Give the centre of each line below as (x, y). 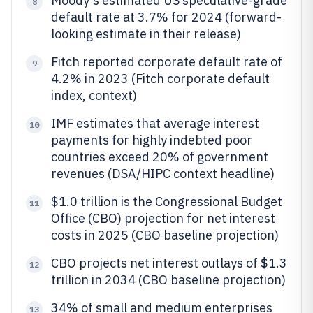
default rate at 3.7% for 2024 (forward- (166, 17)
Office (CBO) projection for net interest (163, 218)
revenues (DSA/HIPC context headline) (163, 174)
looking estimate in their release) (146, 34)
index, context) (94, 95)
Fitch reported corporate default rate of (167, 62)
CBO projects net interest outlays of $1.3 (169, 263)
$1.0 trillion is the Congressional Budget (167, 202)
